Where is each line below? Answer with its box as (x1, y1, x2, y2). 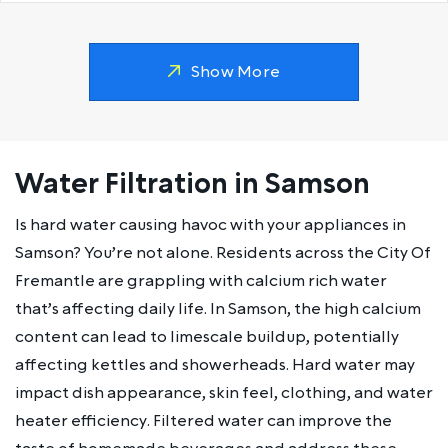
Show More (190, 60, 281, 83)
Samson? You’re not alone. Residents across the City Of (15, 241, 431, 264)
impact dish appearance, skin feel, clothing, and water (15, 381, 433, 404)
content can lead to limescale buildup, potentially (15, 325, 399, 348)
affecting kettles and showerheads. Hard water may (15, 353, 415, 376)
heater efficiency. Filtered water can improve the (15, 409, 392, 432)
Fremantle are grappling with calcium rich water (15, 269, 387, 292)
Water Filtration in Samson (15, 164, 370, 204)
